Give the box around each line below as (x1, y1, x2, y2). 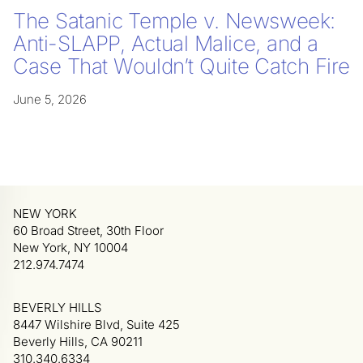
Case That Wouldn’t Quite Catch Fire (13, 53, 350, 79)
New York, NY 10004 (13, 240, 128, 256)
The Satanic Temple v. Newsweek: (13, 8, 335, 34)
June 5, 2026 (13, 92, 87, 108)
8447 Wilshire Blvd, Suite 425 (13, 317, 180, 333)
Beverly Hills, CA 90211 (13, 334, 143, 350)
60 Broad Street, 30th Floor (13, 223, 164, 239)
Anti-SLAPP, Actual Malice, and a (13, 31, 318, 57)
